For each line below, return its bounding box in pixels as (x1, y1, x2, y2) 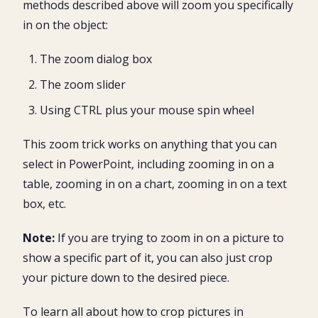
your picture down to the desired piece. (23, 269, 229, 285)
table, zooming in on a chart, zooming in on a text (23, 175, 287, 192)
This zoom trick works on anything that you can (23, 136, 277, 152)
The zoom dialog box (40, 50, 152, 67)
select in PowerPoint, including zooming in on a (23, 155, 274, 172)
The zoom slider (40, 76, 126, 92)
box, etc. (23, 195, 66, 212)
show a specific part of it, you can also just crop (23, 249, 273, 265)
